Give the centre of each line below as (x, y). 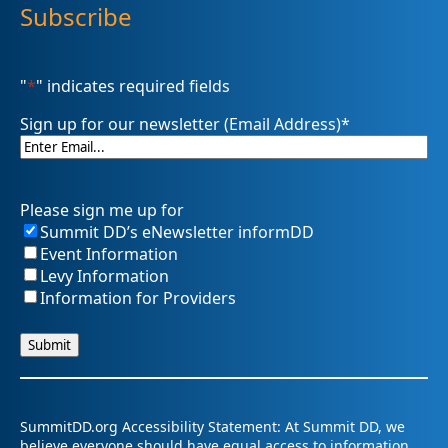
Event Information (109, 253)
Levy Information (104, 275)
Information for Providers (138, 297)
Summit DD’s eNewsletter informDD (177, 231)
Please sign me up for (102, 209)
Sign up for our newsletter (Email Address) (180, 123)
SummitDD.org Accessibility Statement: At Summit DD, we (212, 426)
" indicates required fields (133, 85)
